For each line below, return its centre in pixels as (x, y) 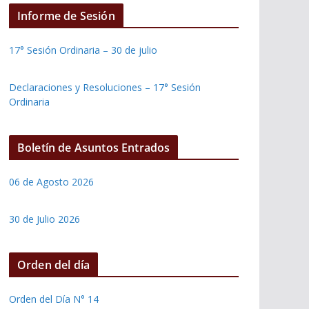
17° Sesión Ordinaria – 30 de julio (83, 50)
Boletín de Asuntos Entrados (94, 147)
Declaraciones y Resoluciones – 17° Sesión (105, 87)
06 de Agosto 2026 (51, 181)
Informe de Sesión (66, 16)
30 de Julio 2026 (44, 219)
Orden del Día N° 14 (54, 299)
